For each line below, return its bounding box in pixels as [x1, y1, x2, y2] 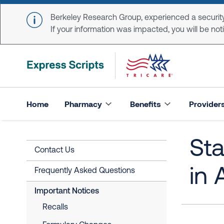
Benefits [130, 98, 161, 108]
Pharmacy [64, 98, 102, 108]
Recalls [42, 203, 68, 211]
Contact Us [34, 146, 74, 154]
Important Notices [34, 187, 99, 195]
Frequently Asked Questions [34, 167, 135, 175]
